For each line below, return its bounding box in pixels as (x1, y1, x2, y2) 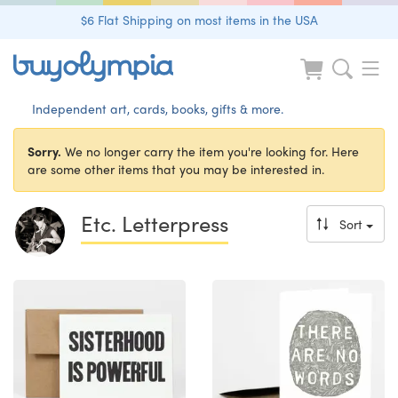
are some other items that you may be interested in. (28, 160, 324, 178)
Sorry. (28, 142, 61, 160)
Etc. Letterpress (81, 208, 228, 238)
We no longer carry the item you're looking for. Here (61, 142, 359, 160)
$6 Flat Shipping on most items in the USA (80, 11, 318, 28)
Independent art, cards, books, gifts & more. (32, 99, 283, 117)
